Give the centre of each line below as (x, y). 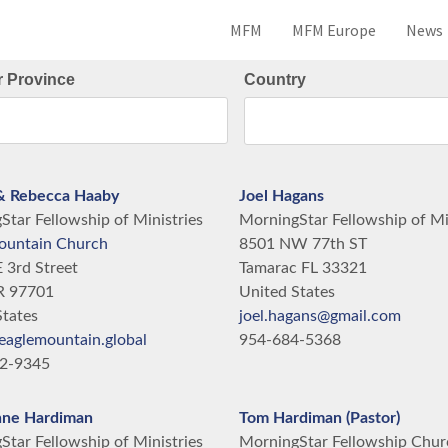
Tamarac (268, 268)
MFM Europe (334, 30)
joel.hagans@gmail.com (320, 316)
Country (275, 79)
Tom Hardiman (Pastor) (319, 418)
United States (287, 292)
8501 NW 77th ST (303, 244)
